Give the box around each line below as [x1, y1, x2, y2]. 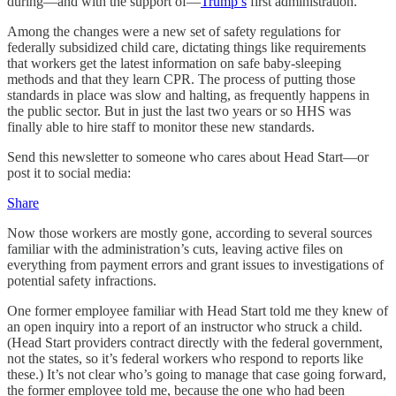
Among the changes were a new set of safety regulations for [7, 24, 340, 39]
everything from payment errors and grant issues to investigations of [7, 257, 384, 272]
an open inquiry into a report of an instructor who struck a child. [7, 319, 362, 334]
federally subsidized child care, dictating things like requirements [7, 40, 366, 55]
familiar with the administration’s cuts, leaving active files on [7, 241, 343, 256]
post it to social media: [7, 165, 131, 180]
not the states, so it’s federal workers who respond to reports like [7, 351, 363, 366]
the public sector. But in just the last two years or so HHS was [7, 103, 351, 118]
